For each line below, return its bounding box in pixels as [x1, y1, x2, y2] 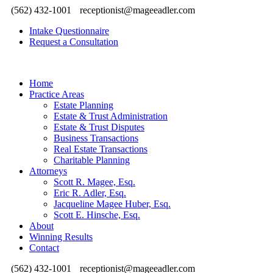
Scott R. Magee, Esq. [54, 177, 135, 187]
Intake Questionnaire [29, 26, 109, 36]
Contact [29, 243, 59, 253]
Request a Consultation [29, 37, 118, 47]
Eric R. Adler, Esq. [54, 188, 126, 198]
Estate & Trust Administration [54, 111, 168, 121]
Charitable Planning [54, 155, 130, 165]
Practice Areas [29, 89, 84, 99]
